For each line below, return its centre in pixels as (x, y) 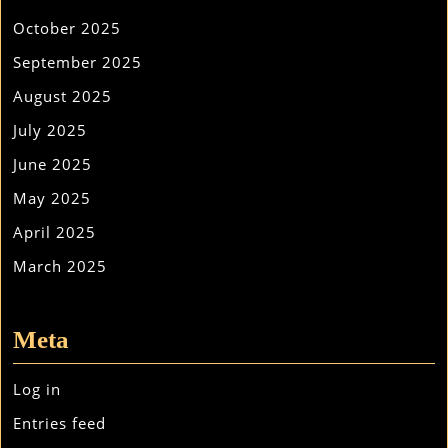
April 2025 (54, 232)
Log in (37, 389)
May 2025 (52, 198)
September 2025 (77, 62)
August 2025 (62, 96)
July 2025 (50, 130)
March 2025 (60, 266)
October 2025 (67, 28)
